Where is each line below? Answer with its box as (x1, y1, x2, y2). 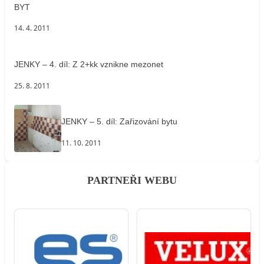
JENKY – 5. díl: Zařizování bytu (61, 117, 177, 127)
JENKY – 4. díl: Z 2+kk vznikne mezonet (14, 60, 163, 70)
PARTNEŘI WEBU (87, 174, 177, 186)
